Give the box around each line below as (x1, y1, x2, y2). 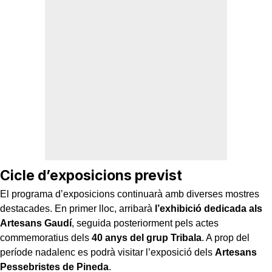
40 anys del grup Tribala (92, 232, 202, 243)
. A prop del (202, 232, 250, 243)
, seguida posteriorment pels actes (72, 217, 219, 228)
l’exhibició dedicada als (155, 203, 262, 214)
